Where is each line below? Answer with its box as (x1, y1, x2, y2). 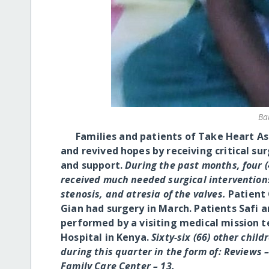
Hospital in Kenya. (61, 230, 152, 244)
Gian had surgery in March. (61, 201, 195, 215)
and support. (61, 158, 125, 172)
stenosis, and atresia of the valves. (61, 187, 228, 201)
